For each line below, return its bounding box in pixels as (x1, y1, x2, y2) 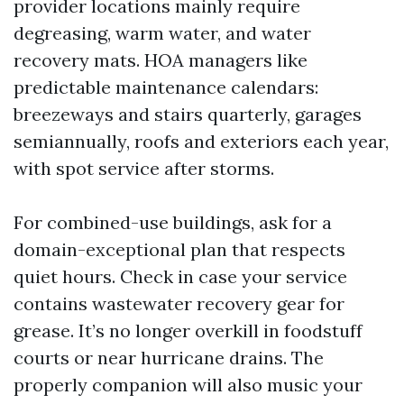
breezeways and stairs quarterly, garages (14, 103, 362, 125)
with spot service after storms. (14, 157, 274, 179)
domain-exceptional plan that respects (14, 238, 345, 261)
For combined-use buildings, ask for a (14, 211, 332, 234)
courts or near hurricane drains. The (14, 346, 324, 369)
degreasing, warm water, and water (14, 22, 311, 44)
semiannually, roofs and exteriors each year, (14, 130, 389, 152)
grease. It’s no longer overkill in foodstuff (14, 319, 363, 342)
